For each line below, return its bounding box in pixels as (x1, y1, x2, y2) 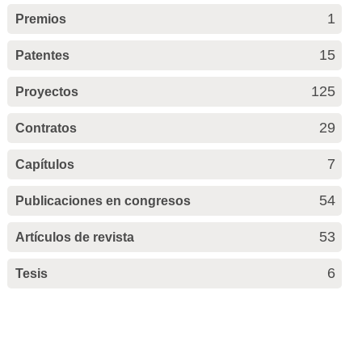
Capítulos (15, 158, 74, 172)
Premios (15, 12, 66, 27)
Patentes (15, 48, 69, 63)
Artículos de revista (15, 230, 134, 245)
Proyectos (15, 85, 78, 99)
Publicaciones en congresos (15, 194, 191, 208)
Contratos (15, 121, 77, 136)
